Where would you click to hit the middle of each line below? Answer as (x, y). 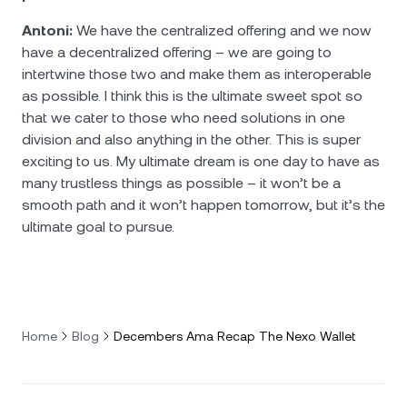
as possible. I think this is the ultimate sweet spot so (192, 96)
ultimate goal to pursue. (98, 227)
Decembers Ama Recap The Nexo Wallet (234, 336)
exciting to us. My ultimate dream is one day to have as (201, 161)
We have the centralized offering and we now (222, 30)
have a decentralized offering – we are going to (177, 52)
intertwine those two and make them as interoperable (197, 74)
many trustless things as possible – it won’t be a (181, 183)
